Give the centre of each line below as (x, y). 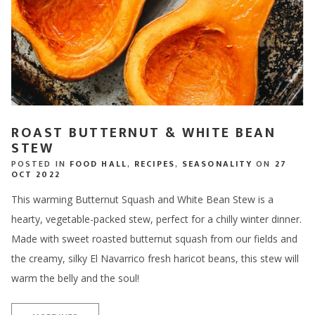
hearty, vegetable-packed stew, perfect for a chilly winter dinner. (156, 219)
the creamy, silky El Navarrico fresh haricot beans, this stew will (155, 258)
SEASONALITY (218, 163)
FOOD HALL (98, 163)
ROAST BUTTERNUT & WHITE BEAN (144, 133)
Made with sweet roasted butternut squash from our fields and (154, 238)
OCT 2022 (36, 174)
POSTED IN (40, 163)
